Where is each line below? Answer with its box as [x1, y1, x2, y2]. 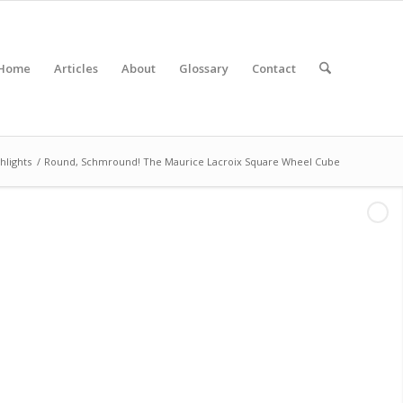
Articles [53, 60, 98, 76]
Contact [251, 60, 296, 76]
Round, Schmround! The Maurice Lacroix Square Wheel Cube [44, 155, 340, 168]
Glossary [178, 60, 228, 76]
